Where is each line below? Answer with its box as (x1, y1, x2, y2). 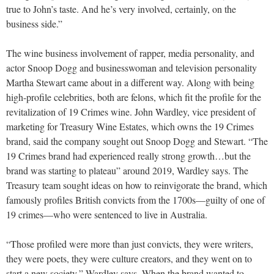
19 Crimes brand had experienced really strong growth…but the (6, 149, 251, 162)
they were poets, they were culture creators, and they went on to (6, 251, 252, 265)
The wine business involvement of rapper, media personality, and (6, 46, 254, 59)
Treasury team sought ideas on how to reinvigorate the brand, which (6, 178, 267, 191)
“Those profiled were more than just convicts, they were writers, (6, 237, 253, 250)
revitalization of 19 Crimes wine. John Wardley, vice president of (6, 105, 256, 118)
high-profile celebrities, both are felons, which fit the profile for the (6, 90, 261, 103)
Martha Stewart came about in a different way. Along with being (6, 75, 254, 89)
